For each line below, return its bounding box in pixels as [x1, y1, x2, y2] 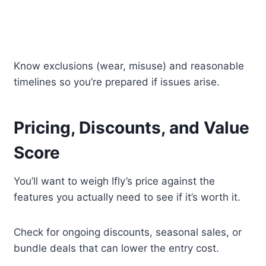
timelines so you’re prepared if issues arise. [14, 76, 220, 88]
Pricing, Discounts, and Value [14, 118, 250, 138]
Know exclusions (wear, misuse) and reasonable [14, 60, 245, 72]
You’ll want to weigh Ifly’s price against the [14, 175, 216, 188]
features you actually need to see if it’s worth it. [14, 191, 241, 204]
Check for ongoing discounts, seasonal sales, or [14, 226, 242, 239]
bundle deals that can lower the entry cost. [14, 242, 220, 255]
